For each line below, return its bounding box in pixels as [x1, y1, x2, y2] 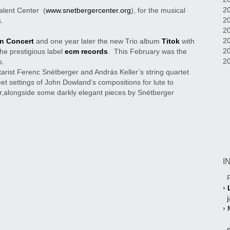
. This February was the [108, 47, 187, 56]
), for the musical [131, 6, 185, 15]
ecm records [65, 47, 108, 56]
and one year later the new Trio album [34, 37, 162, 46]
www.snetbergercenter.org [46, 6, 131, 15]
